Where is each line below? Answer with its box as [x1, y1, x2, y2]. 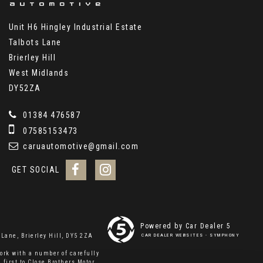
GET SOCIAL [11, 165, 60, 174]
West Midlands [8, 68, 69, 77]
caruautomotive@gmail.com [20, 141, 139, 151]
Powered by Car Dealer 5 [140, 222, 231, 230]
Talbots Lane [8, 38, 62, 47]
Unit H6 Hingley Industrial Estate [8, 22, 143, 32]
